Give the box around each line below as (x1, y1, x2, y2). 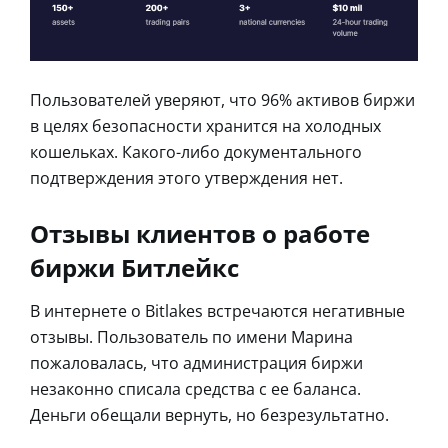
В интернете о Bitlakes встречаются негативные (30, 299, 405, 322)
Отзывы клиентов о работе (30, 216, 370, 250)
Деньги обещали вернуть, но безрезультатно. (30, 403, 389, 426)
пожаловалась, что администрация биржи (30, 351, 363, 374)
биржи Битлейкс (30, 250, 239, 284)
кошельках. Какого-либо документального (30, 140, 362, 163)
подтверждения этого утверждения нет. (30, 166, 343, 189)
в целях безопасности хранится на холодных (30, 114, 381, 137)
